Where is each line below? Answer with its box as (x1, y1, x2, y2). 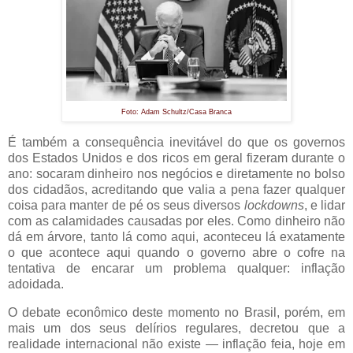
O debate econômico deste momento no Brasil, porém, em (8, 306, 345, 320)
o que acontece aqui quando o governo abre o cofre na (8, 246, 345, 260)
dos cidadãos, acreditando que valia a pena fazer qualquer (8, 183, 345, 197)
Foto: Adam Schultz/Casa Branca (121, 108, 232, 117)
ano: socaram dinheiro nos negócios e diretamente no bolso (8, 167, 345, 181)
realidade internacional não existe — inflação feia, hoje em (8, 337, 345, 351)
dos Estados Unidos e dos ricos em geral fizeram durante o (8, 151, 345, 165)
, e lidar (303, 199, 346, 213)
